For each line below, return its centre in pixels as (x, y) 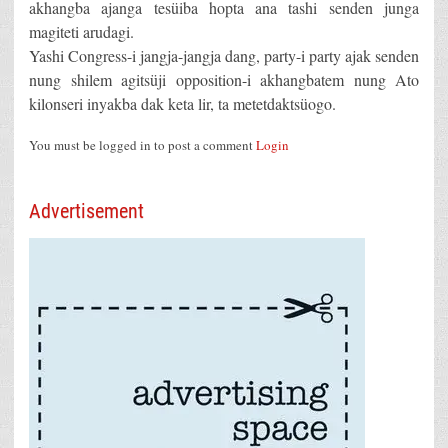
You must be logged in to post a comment (142, 145)
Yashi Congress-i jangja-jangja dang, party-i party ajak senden (224, 56)
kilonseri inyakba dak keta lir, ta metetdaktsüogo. (182, 104)
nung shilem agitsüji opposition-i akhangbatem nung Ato (224, 80)
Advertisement (86, 211)
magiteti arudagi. (81, 32)
